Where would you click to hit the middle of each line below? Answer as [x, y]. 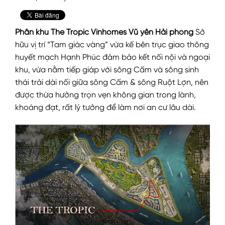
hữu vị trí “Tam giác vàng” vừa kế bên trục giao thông [112, 45]
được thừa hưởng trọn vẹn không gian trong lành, [105, 96]
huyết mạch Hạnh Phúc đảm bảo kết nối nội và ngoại [113, 58]
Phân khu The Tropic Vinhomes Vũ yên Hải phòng [104, 33]
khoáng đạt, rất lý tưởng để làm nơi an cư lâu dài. [105, 108]
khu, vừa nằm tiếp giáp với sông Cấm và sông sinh [107, 71]
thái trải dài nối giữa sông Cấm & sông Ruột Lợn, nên [112, 83]
